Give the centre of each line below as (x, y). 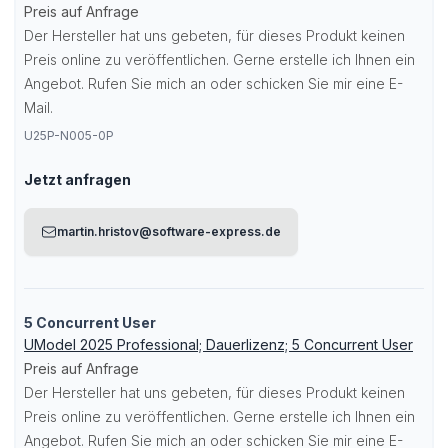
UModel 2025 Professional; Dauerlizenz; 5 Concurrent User (218, 344)
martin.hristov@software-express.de (169, 231)
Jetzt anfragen (77, 179)
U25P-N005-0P (69, 135)
